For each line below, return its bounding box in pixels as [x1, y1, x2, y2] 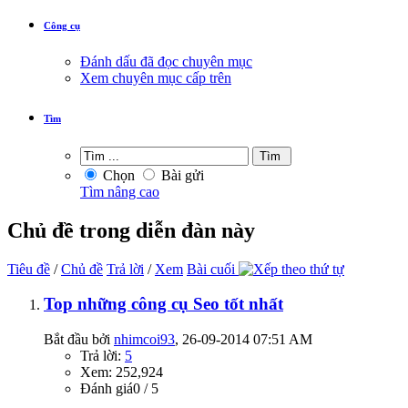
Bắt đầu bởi [44, 331, 114, 348]
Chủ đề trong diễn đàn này [7, 218, 255, 242]
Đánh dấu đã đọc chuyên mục [80, 54, 252, 69]
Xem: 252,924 [80, 364, 163, 381]
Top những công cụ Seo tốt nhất [44, 294, 283, 314]
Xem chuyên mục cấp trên [80, 70, 231, 86]
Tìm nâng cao [80, 183, 159, 199]
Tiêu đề [7, 260, 50, 277]
